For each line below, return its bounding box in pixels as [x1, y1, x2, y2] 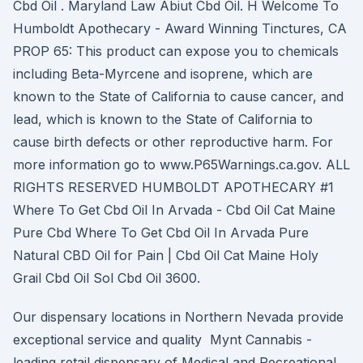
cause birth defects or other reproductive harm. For [13, 134, 333, 150]
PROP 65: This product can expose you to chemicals [13, 43, 339, 59]
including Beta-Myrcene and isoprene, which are [13, 66, 313, 82]
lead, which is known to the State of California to [13, 111, 313, 127]
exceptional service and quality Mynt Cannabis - [13, 331, 312, 348]
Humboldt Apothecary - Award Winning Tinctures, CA [13, 20, 347, 36]
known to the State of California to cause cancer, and [13, 88, 344, 105]
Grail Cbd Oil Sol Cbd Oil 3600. [13, 270, 200, 286]
